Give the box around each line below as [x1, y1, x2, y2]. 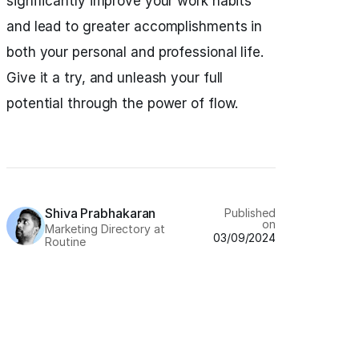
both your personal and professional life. [6, 44, 264, 60]
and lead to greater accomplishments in [6, 18, 263, 34]
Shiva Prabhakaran [45, 205, 156, 221]
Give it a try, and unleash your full [6, 70, 224, 86]
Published [224, 205, 276, 220]
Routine [45, 235, 86, 248]
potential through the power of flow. [6, 95, 239, 111]
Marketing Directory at [45, 222, 165, 236]
